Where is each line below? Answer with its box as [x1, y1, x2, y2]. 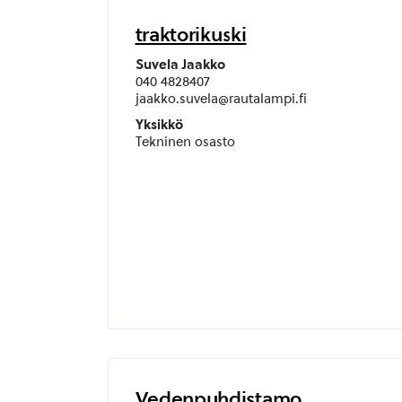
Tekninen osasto [135, 134, 235, 150]
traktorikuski [135, 22, 247, 46]
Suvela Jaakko [135, 57, 225, 73]
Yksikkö [135, 117, 183, 133]
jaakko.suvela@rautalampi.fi [135, 91, 307, 107]
